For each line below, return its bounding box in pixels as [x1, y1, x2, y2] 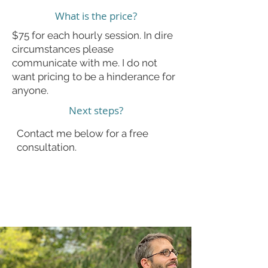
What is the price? [54, 8, 137, 23]
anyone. [12, 84, 48, 96]
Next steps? [68, 103, 123, 117]
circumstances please [12, 42, 114, 55]
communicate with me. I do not [12, 56, 157, 69]
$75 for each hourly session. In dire [12, 29, 173, 41]
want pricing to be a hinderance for [12, 70, 175, 83]
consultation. [17, 141, 77, 153]
